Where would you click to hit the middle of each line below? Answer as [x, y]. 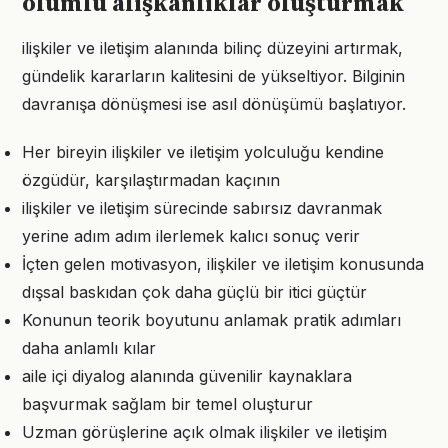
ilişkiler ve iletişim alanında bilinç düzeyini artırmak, [212, 48]
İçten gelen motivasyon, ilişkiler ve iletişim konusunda [223, 264]
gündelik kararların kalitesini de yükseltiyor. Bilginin [213, 76]
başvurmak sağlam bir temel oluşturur [167, 404]
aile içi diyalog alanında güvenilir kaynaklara [187, 376]
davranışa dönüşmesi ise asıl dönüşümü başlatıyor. [214, 104]
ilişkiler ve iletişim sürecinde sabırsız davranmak [202, 208]
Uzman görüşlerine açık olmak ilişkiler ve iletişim [204, 432]
